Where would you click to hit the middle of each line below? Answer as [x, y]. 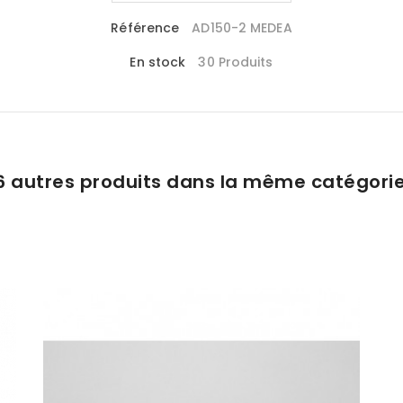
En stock [158, 63]
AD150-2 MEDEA [242, 28]
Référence [145, 28]
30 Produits [236, 63]
